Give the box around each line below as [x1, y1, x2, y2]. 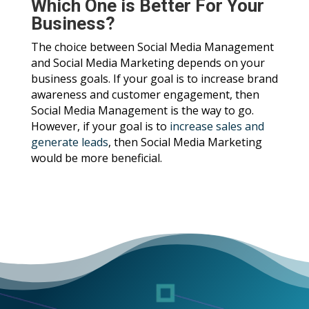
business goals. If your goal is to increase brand [30, 71, 278, 87]
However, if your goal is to [30, 119, 170, 134]
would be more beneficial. [30, 150, 162, 166]
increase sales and [169, 119, 264, 134]
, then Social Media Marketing [108, 134, 262, 150]
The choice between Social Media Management [30, 39, 274, 55]
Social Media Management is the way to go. [30, 103, 254, 119]
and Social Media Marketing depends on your [30, 55, 265, 71]
